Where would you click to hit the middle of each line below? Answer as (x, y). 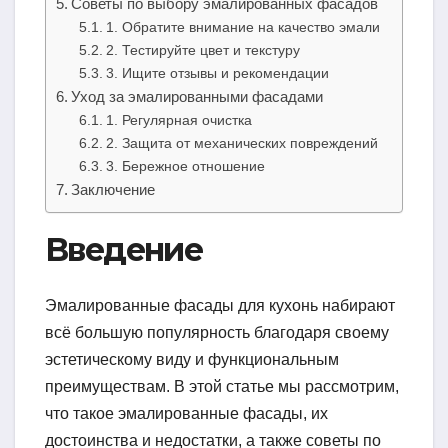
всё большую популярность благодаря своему (217, 332)
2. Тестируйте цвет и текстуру (202, 49)
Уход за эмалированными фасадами (197, 96)
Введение (124, 249)
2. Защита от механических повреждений (241, 142)
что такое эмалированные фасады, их (186, 413)
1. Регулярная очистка (178, 119)
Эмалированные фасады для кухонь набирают (220, 305)
